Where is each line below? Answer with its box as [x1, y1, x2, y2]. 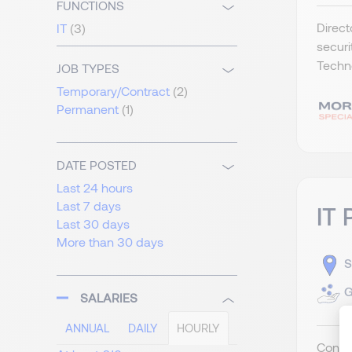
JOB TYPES [57, 60, 119, 76]
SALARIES [80, 290, 137, 306]
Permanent [57, 101, 119, 117]
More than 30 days [57, 234, 163, 250]
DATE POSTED [57, 157, 137, 173]
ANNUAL [65, 321, 109, 335]
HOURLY [177, 321, 220, 335]
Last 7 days [57, 198, 121, 214]
